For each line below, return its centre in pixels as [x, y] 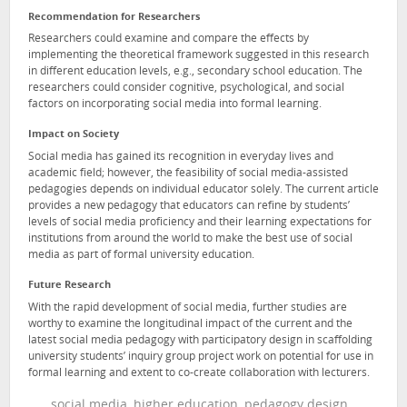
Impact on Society [74, 135]
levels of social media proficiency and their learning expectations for [200, 223]
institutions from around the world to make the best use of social [190, 239]
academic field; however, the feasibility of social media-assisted [188, 174]
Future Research [69, 286]
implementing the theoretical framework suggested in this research [199, 56]
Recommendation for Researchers [114, 17]
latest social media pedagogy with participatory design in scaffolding [200, 340]
